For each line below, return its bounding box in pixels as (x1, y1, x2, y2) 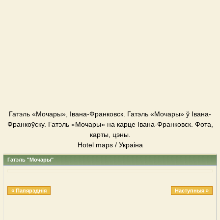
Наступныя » (175, 188, 209, 193)
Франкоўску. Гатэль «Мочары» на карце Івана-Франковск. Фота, (7, 120, 213, 128)
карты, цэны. (89, 131, 131, 138)
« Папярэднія (11, 188, 47, 193)
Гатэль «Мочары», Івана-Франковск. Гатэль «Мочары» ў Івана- (9, 110, 211, 118)
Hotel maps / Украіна (77, 141, 143, 149)
